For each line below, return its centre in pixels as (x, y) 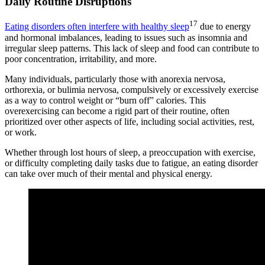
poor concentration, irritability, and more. (81, 59)
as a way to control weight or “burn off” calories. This (105, 100)
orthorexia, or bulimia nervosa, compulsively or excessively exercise (132, 89)
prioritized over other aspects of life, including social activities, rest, (130, 121)
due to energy (224, 27)
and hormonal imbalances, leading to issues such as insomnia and (126, 37)
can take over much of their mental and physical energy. (109, 173)
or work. (21, 132)
